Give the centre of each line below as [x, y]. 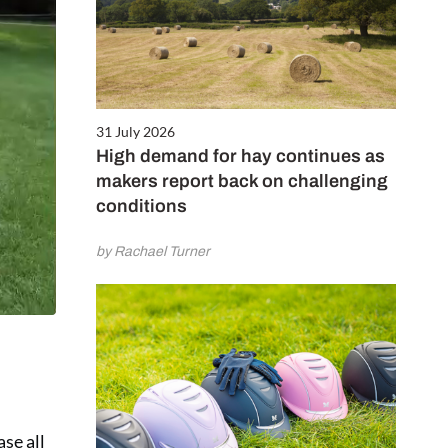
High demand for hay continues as [240, 155]
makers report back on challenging [242, 180]
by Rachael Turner [153, 251]
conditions [141, 205]
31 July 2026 [135, 131]
